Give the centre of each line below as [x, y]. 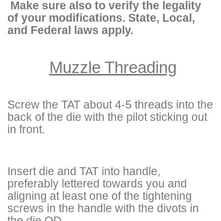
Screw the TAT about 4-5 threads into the [110, 104]
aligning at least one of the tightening [100, 196]
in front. [26, 129]
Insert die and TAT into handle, [84, 171]
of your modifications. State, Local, [101, 18]
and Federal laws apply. [70, 30]
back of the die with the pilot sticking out [107, 117]
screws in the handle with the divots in [103, 208]
